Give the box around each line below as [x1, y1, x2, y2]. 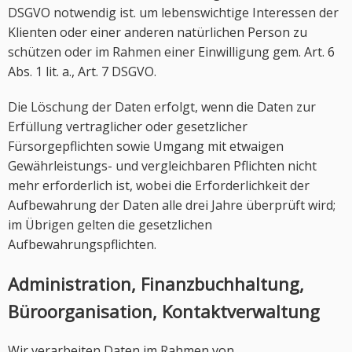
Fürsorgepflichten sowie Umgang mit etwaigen [8, 137, 284, 155]
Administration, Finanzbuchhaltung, [8, 272, 304, 295]
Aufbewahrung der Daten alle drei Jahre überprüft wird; [8, 196, 335, 214]
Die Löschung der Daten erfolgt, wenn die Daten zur [8, 98, 316, 115]
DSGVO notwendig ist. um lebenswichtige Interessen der [8, 4, 339, 21]
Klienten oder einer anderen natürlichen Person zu [8, 24, 307, 41]
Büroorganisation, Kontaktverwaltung [8, 299, 320, 323]
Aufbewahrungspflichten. [8, 236, 156, 253]
